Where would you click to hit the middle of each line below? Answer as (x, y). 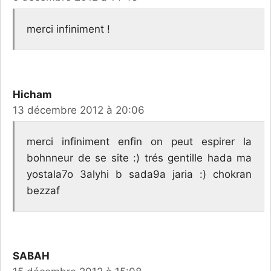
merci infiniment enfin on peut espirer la (139, 142)
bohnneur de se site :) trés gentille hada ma (139, 158)
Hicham (32, 94)
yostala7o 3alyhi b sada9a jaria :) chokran (139, 175)
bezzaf (43, 191)
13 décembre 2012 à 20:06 (79, 110)
